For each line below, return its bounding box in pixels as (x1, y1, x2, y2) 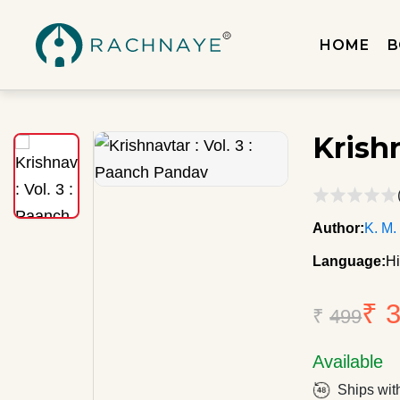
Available (312, 352, 384, 371)
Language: (312, 254, 387, 269)
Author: (312, 221, 365, 236)
